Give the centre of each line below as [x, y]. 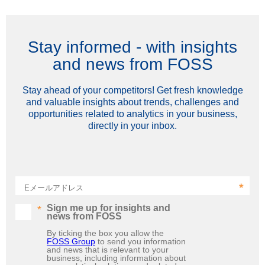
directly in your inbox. [132, 125]
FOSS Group [71, 241]
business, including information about [116, 258]
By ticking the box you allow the [105, 233]
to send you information [140, 241]
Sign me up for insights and [109, 208]
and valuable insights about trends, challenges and [132, 102]
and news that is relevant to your [108, 249]
